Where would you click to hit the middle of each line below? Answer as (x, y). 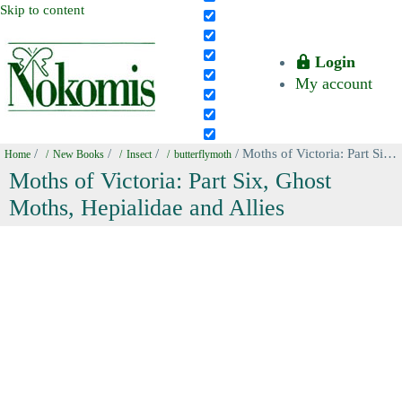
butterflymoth (203, 154)
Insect (139, 154)
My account (334, 83)
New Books (79, 154)
